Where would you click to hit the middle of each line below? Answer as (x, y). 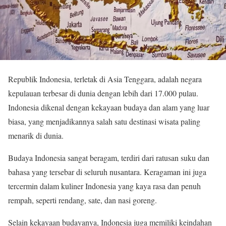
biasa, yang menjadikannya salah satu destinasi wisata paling (104, 121)
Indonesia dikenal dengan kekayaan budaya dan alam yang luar (109, 107)
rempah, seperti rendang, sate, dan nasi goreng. (82, 200)
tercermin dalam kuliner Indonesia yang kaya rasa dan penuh (104, 186)
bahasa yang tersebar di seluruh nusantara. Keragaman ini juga (107, 172)
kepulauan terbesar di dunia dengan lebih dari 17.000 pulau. (103, 93)
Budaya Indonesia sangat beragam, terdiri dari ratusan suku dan (109, 157)
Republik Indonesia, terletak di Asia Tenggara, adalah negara (105, 79)
